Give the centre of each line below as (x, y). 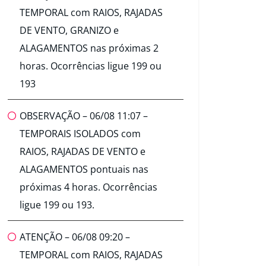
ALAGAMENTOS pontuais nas (84, 170)
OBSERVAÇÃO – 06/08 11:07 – (84, 116)
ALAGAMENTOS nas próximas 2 (89, 48)
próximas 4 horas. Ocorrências (88, 187)
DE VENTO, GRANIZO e (69, 31)
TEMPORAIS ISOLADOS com (80, 134)
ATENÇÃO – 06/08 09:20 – (75, 237)
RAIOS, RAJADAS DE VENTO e (83, 152)
